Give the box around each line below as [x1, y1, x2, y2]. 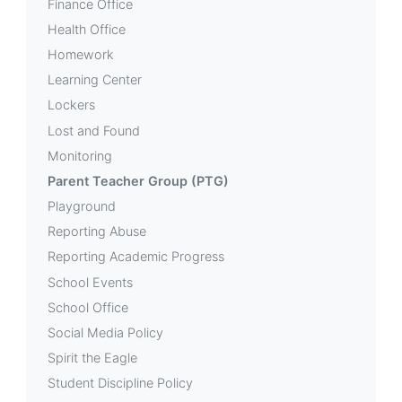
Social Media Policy [48, 325, 163, 340]
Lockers [48, 97, 95, 113]
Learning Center [48, 72, 142, 88]
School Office [48, 299, 128, 315]
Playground [48, 198, 116, 214]
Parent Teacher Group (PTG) [48, 172, 229, 188]
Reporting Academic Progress [48, 249, 224, 265]
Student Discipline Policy [48, 375, 193, 391]
